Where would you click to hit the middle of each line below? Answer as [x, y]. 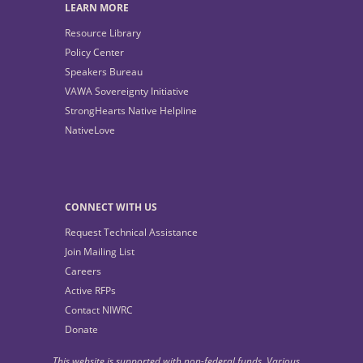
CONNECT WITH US [111, 207]
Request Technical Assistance [131, 232]
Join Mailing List [100, 251]
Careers [83, 271]
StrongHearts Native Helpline [131, 110]
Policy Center [94, 52]
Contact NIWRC [99, 310]
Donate [81, 329]
